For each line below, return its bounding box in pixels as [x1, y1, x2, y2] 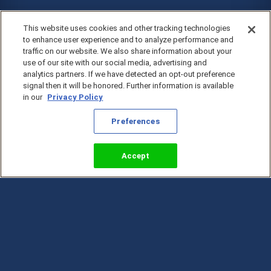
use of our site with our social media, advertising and [23, 58, 207, 67]
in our [23, 93, 45, 102]
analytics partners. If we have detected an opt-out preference [23, 70, 235, 79]
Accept [121, 151, 150, 160]
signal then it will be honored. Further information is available [23, 81, 234, 90]
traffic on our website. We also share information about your [23, 47, 232, 56]
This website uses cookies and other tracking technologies [23, 24, 231, 33]
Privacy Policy [47, 93, 103, 102]
